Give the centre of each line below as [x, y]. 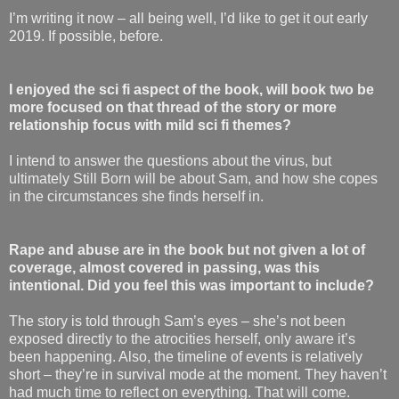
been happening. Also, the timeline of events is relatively [186, 356]
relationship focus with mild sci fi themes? [150, 125]
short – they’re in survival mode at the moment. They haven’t [198, 374]
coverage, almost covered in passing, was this [164, 267]
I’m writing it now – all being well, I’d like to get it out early [188, 18]
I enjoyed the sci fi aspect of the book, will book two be [191, 89]
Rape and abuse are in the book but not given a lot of [187, 249]
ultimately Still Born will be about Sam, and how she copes [193, 178]
